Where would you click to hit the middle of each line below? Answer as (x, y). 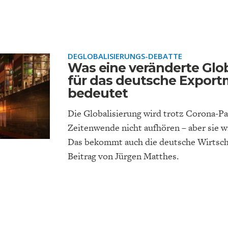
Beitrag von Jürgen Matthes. (123, 156)
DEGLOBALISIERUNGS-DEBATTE (125, 56)
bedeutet (98, 93)
